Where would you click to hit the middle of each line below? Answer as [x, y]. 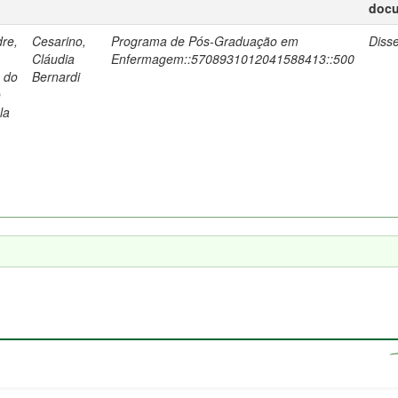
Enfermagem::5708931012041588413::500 [233, 59]
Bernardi [56, 76]
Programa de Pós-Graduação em [205, 41]
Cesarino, [59, 41]
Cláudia [53, 59]
